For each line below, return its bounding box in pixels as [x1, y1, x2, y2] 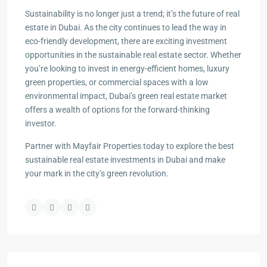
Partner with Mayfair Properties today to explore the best [25, 141, 234, 151]
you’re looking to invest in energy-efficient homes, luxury [25, 64, 229, 73]
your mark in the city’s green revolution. [25, 169, 169, 178]
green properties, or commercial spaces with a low [25, 77, 209, 87]
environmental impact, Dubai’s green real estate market [25, 91, 227, 101]
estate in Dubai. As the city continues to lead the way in [25, 23, 226, 32]
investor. [25, 119, 57, 128]
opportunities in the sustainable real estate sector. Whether [25, 50, 241, 60]
